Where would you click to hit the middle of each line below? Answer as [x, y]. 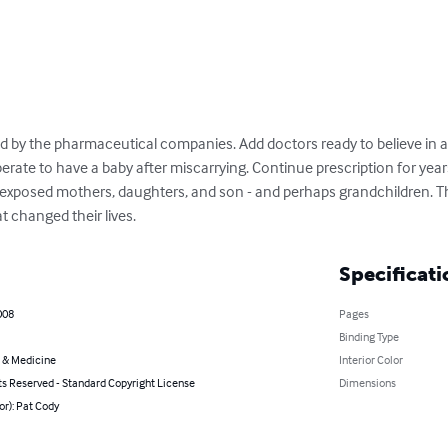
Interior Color [370, 359]
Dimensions [367, 382]
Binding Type [368, 336]
